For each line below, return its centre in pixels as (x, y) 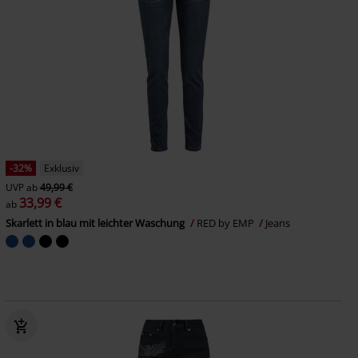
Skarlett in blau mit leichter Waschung (96, 223)
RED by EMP (226, 223)
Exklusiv (61, 168)
